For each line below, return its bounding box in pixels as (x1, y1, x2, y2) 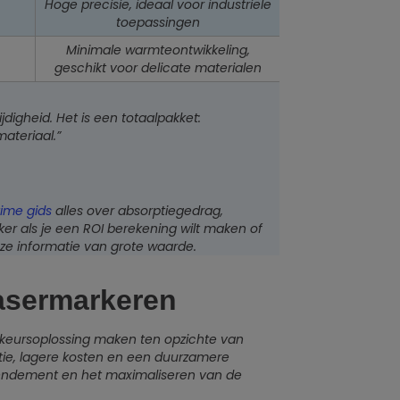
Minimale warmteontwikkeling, (65, 41, 250, 60)
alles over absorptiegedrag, (52, 202, 223, 221)
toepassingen (115, 13, 200, 32)
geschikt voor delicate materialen (54, 59, 262, 78)
